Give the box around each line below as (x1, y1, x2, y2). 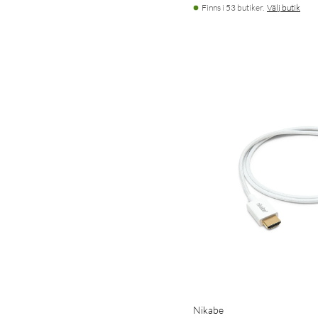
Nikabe (193, 303, 224, 316)
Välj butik (267, 1, 300, 13)
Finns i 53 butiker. (202, 1, 264, 13)
